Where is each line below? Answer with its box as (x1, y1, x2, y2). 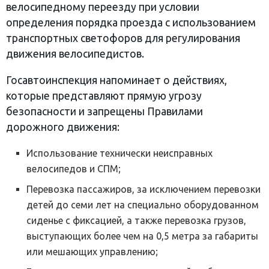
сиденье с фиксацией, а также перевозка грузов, (26, 215, 247, 226)
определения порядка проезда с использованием (6, 17, 256, 29)
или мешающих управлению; (26, 246, 159, 258)
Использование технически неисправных (26, 148, 213, 159)
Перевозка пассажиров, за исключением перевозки (26, 184, 261, 195)
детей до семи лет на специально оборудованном (26, 199, 259, 211)
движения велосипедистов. (6, 48, 144, 60)
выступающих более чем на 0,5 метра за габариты (26, 231, 259, 242)
